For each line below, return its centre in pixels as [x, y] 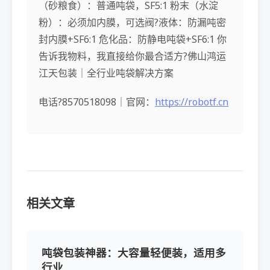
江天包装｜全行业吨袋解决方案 [106, 73]
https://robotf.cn [192, 102]
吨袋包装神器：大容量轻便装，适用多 [134, 252]
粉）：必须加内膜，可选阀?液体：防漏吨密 [132, 22]
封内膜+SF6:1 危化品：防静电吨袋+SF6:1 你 [133, 39]
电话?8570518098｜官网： [97, 102]
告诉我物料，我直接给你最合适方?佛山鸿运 [132, 56]
